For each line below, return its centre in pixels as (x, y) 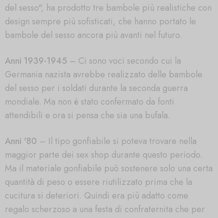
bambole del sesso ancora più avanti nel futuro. (93, 35)
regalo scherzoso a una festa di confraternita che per (105, 209)
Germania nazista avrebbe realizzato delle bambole (104, 75)
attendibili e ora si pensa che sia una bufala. (88, 116)
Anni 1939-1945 (36, 61)
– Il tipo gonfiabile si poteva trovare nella (117, 141)
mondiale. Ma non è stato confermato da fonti (90, 102)
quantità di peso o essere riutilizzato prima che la (99, 182)
